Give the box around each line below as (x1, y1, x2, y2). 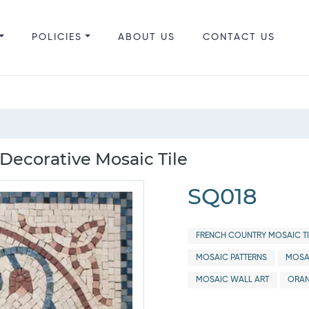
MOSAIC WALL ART (195, 276, 269, 284)
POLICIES (31, 32, 82, 42)
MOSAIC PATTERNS (195, 254, 267, 262)
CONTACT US (202, 32, 275, 42)
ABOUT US (117, 32, 175, 42)
